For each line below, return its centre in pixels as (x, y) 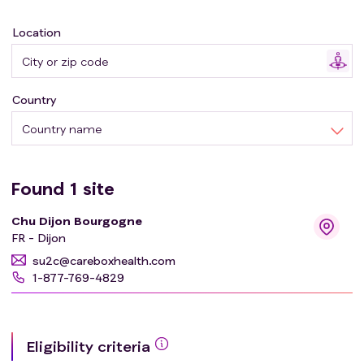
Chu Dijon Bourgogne (77, 220)
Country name (62, 129)
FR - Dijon (39, 238)
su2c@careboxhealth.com (104, 260)
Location (37, 32)
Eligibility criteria (88, 346)
